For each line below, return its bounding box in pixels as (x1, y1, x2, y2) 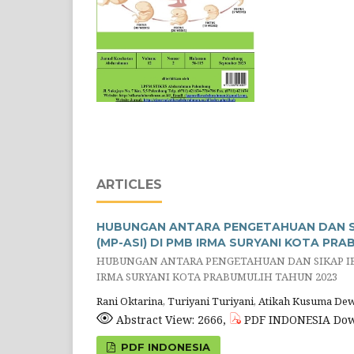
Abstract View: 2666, (113, 312, 229, 328)
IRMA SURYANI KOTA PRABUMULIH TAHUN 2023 (96, 269, 337, 284)
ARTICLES (96, 176, 162, 192)
